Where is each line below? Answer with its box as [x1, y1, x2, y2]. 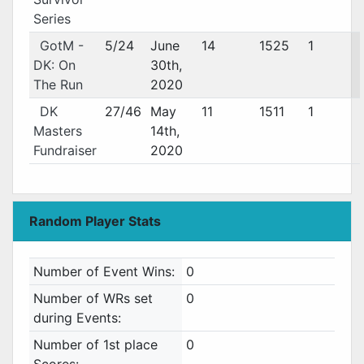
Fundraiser [32, 142, 97, 158]
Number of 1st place [32, 336, 158, 353]
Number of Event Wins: [32, 263, 175, 279]
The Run [32, 76, 83, 93]
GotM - [39, 37, 84, 54]
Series [32, 11, 71, 27]
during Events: [32, 310, 121, 326]
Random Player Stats [29, 213, 161, 229]
